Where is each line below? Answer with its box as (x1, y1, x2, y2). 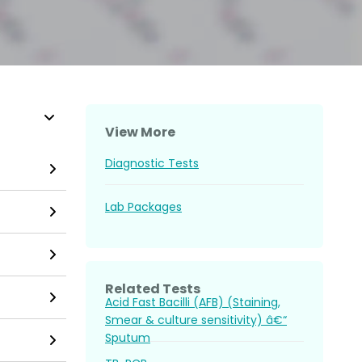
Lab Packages (105, 199, 182, 215)
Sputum (105, 329, 150, 346)
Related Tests (105, 280, 200, 298)
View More (105, 123, 175, 141)
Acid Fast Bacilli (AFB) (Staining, (105, 293, 280, 310)
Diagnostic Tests (105, 154, 199, 171)
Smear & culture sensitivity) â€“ (105, 311, 287, 328)
